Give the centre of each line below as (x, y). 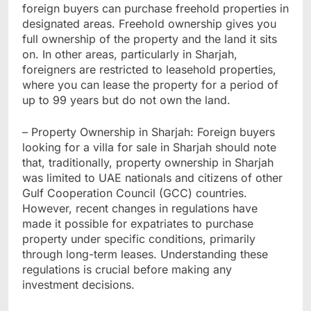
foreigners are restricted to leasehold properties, (149, 69)
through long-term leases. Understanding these (145, 254)
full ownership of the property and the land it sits (150, 39)
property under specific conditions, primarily (139, 238)
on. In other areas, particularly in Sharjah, (130, 54)
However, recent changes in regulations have (140, 208)
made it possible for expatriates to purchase (138, 223)
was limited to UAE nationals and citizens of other (152, 177)
